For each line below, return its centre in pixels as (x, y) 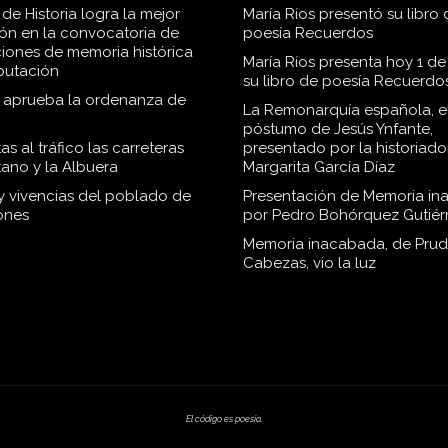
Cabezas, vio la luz (309, 263)
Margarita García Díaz (318, 167)
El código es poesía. (224, 418)
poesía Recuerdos (307, 33)
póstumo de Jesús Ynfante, (337, 129)
